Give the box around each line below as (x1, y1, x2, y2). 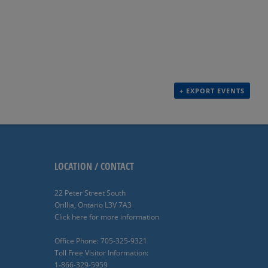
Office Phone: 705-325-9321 (54, 235, 147, 246)
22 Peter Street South (54, 187, 126, 198)
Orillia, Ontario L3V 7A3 (54, 199, 132, 210)
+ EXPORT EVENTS (179, 86, 245, 95)
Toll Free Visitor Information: (54, 247, 148, 258)
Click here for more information (54, 211, 159, 222)
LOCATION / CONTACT (54, 159, 134, 173)
